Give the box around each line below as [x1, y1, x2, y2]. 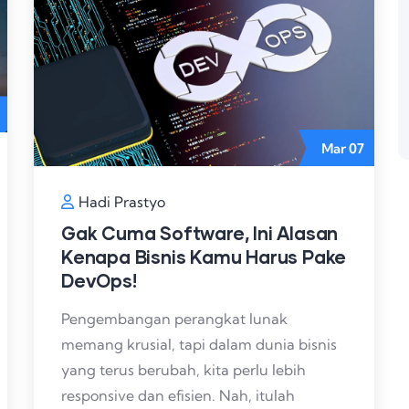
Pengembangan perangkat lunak [61, 309, 288, 329]
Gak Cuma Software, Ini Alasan [61, 222, 339, 245]
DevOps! [61, 269, 137, 292]
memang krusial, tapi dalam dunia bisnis [61, 335, 337, 354]
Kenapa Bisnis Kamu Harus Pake [61, 246, 347, 268]
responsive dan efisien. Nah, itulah [61, 386, 295, 405]
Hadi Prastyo [79, 193, 165, 212]
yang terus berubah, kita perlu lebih [61, 361, 306, 380]
